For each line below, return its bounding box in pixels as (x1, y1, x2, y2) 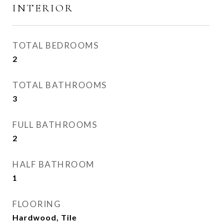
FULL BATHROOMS (12, 119, 97, 130)
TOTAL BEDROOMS (12, 40, 99, 51)
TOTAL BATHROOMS (12, 80, 107, 91)
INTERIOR (12, 2, 73, 15)
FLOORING (12, 199, 61, 210)
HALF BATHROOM (12, 159, 95, 170)
